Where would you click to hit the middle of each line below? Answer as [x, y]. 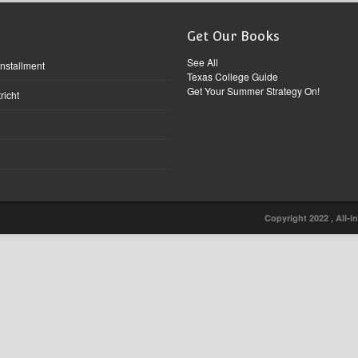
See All [203, 62]
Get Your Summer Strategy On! [253, 91]
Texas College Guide [233, 76]
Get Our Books [233, 36]
